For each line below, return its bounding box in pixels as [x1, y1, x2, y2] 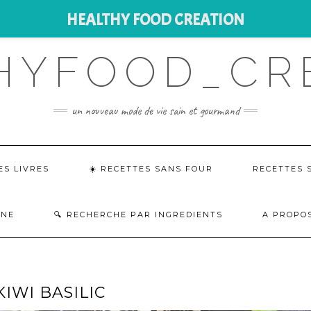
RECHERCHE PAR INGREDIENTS [67, 210, 223, 219]
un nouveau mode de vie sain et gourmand [72, 103, 239, 118]
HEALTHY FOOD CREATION [67, 10, 244, 30]
